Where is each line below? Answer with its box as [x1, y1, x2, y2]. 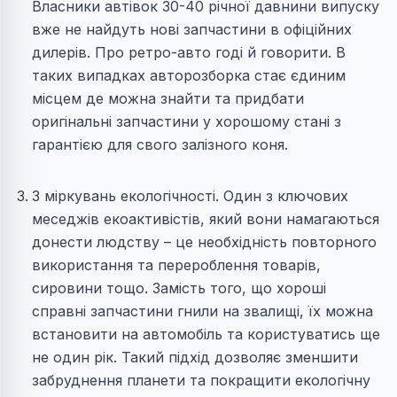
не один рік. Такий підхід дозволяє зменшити [32, 348, 358, 367]
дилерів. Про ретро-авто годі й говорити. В [32, 43, 346, 62]
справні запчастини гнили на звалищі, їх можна [32, 302, 373, 321]
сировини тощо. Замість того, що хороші [32, 279, 326, 298]
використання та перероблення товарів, [32, 256, 321, 275]
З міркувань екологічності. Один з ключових [32, 187, 348, 206]
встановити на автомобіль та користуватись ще [32, 325, 380, 344]
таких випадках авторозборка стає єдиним [32, 66, 346, 85]
